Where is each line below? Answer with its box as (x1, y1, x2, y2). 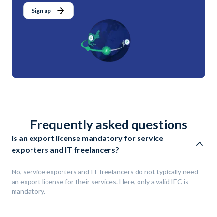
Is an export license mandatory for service (12, 133, 163, 143)
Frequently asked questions (30, 117, 187, 133)
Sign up (31, 7, 51, 15)
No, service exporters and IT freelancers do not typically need (12, 168, 198, 176)
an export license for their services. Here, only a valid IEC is (12, 177, 188, 186)
